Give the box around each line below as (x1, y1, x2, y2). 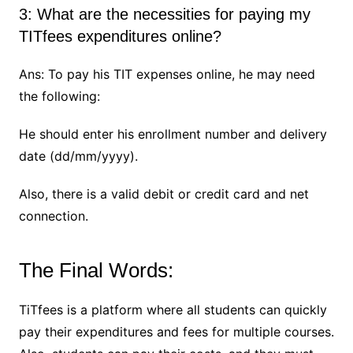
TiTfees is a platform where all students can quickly (18, 301, 327, 318)
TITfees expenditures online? (18, 27, 221, 45)
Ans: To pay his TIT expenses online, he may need (18, 65, 315, 82)
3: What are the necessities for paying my (18, 5, 310, 23)
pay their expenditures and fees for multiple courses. (18, 323, 334, 340)
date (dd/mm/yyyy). (18, 147, 138, 164)
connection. (18, 207, 88, 224)
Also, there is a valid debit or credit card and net (18, 185, 309, 202)
